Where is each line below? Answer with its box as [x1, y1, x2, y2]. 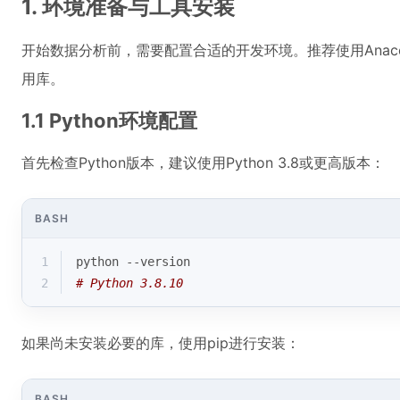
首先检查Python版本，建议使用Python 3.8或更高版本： [21, 154, 385, 171]
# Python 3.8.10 [76, 276, 183, 290]
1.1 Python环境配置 [21, 109, 197, 132]
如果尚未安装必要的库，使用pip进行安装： [21, 334, 300, 352]
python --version [76, 254, 190, 269]
